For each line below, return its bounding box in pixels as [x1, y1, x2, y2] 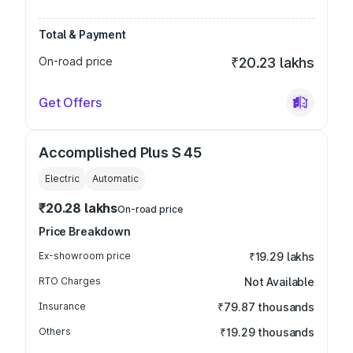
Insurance [39, 300, 86, 312]
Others [39, 325, 71, 337]
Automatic [92, 173, 139, 184]
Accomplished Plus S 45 [39, 144, 203, 161]
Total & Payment [39, 28, 126, 41]
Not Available [243, 275, 314, 288]
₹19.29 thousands [220, 325, 314, 339]
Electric [45, 173, 80, 184]
